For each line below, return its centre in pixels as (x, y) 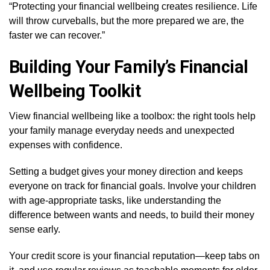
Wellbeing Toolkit (75, 91)
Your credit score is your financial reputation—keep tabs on (134, 256)
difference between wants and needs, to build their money (132, 215)
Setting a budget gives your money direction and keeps (126, 171)
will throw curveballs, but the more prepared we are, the (127, 21)
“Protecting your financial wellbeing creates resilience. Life (133, 6)
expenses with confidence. (66, 145)
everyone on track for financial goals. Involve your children (133, 186)
